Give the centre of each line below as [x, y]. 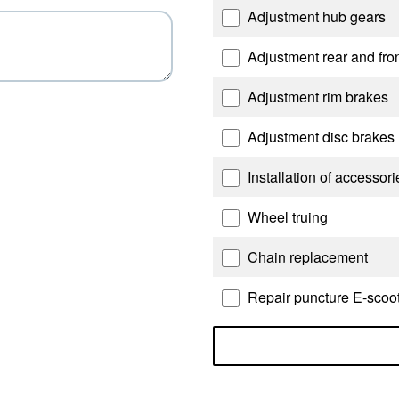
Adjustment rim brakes [316, 97]
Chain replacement [306, 257]
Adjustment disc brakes [319, 137]
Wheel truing [286, 217]
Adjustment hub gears [315, 16]
